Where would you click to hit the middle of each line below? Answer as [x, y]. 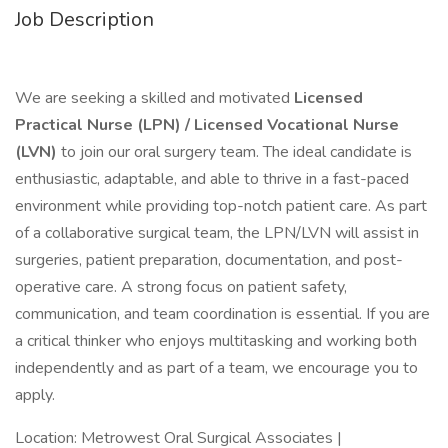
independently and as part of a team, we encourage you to [216, 368]
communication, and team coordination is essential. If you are [222, 314]
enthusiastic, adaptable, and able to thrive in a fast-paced [212, 179]
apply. [35, 395]
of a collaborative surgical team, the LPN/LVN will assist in [217, 233]
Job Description [84, 19]
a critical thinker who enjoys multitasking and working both [216, 341]
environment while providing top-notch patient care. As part [221, 206]
